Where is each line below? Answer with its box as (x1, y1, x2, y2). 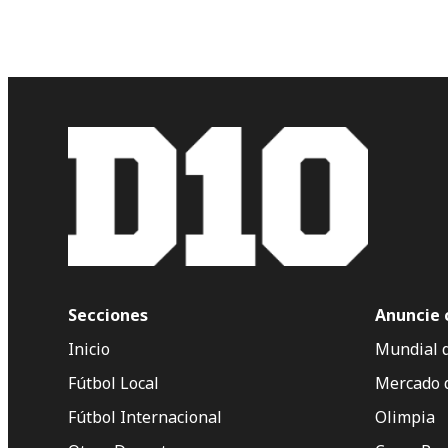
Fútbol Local (68, 372, 159, 395)
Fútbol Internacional (68, 406, 222, 429)
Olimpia (375, 406, 435, 429)
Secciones (68, 304, 148, 327)
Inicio (68, 338, 110, 361)
